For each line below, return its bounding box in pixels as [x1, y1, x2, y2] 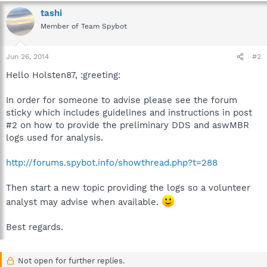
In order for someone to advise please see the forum [6, 95, 237, 105]
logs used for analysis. [6, 132, 103, 143]
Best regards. [6, 222, 63, 232]
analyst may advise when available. [6, 197, 162, 207]
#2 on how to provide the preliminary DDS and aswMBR [6, 120, 249, 131]
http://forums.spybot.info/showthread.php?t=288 [6, 157, 218, 168]
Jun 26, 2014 [6, 52, 49, 61]
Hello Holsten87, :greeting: [6, 70, 120, 80]
